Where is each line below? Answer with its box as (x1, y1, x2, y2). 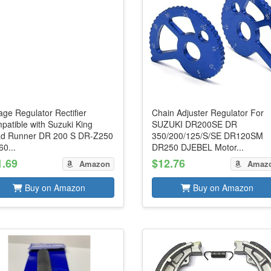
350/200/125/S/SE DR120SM (152, 129, 264, 142)
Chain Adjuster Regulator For (152, 106, 264, 119)
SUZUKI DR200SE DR (152, 118, 238, 130)
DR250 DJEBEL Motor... (152, 141, 244, 153)
